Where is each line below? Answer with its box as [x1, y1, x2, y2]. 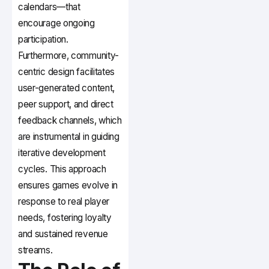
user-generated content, [18, 82, 115, 94]
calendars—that [18, 1, 80, 13]
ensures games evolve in [18, 180, 118, 192]
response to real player [18, 196, 110, 208]
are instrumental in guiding [18, 131, 119, 143]
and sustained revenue [18, 228, 108, 240]
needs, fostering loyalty [18, 212, 112, 224]
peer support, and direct [18, 98, 113, 110]
